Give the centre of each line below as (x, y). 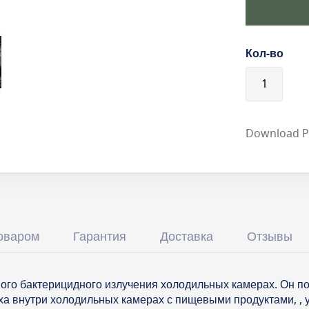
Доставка (187, 237)
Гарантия (100, 237)
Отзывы (270, 237)
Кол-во (265, 53)
